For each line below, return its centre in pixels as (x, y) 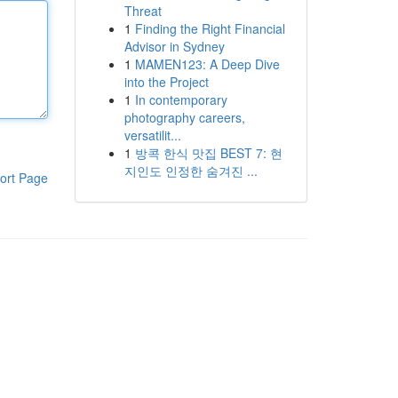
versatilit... (152, 135)
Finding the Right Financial (210, 28)
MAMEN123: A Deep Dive (207, 64)
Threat (143, 11)
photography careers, (184, 117)
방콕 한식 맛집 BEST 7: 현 (208, 153)
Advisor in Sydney (174, 46)
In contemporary (181, 99)
